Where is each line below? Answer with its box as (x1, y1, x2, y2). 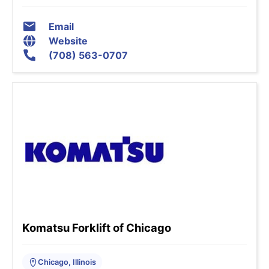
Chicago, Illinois (38, 258, 96, 267)
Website (49, 35, 88, 47)
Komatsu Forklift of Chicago (22, 221, 171, 235)
